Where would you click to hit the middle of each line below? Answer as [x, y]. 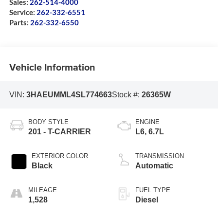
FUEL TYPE [153, 190]
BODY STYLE [48, 122]
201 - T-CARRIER [59, 131]
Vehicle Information [52, 67]
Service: [23, 12]
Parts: [19, 23]
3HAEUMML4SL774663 [69, 95]
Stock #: [127, 95]
